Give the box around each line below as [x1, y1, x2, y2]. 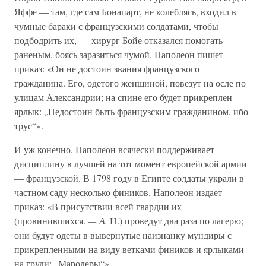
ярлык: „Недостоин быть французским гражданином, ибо [14, 105, 248, 118]
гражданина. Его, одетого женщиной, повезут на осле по [14, 77, 246, 89]
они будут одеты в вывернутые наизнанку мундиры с [14, 229, 232, 241]
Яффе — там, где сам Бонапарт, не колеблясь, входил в [14, 5, 236, 18]
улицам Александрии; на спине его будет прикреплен [14, 91, 232, 103]
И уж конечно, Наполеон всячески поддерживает [14, 143, 214, 156]
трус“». [14, 119, 43, 132]
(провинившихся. [14, 214, 88, 227]
